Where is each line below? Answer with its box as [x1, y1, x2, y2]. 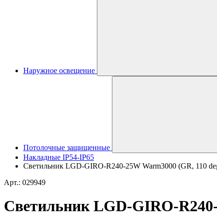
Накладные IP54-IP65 [23, 153, 94, 161]
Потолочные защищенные [23, 143, 110, 152]
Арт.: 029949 [4, 178, 46, 186]
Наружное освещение [23, 66, 95, 75]
